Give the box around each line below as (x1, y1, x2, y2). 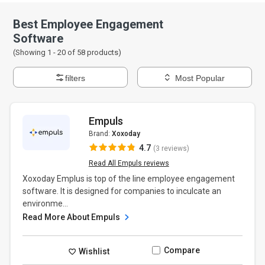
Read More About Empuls (22, 212, 122, 222)
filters (64, 73, 85, 83)
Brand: (88, 130, 112, 138)
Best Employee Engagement (13, 17, 164, 31)
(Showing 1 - (13, 48, 58, 57)
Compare (163, 245, 200, 255)
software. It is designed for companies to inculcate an (22, 186, 222, 196)
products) (85, 48, 122, 57)
